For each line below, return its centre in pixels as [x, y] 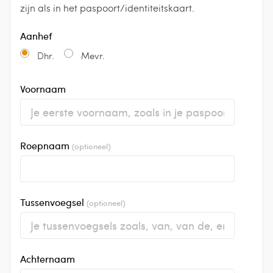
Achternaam [48, 258]
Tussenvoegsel [53, 202]
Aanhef [36, 35]
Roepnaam [46, 145]
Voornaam [43, 88]
